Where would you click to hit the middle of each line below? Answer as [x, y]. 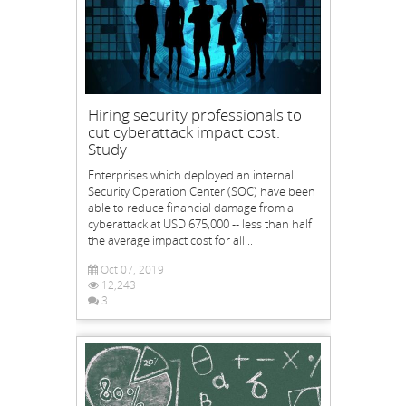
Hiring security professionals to [194, 114]
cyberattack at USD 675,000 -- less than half [199, 223]
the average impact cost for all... [170, 240]
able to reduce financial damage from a [190, 207]
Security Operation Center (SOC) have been [201, 191]
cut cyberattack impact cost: [184, 131]
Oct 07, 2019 [130, 269]
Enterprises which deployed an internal [190, 174]
